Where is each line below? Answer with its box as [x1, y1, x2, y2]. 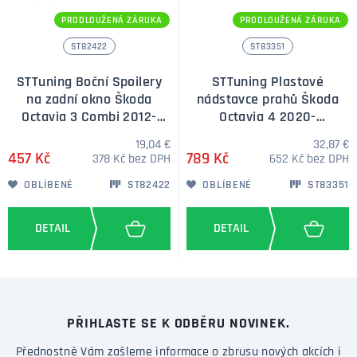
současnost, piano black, [194, 127, 342, 143]
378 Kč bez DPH [92, 152, 171, 166]
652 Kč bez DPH [269, 152, 349, 166]
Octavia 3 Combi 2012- [22, 109, 124, 125]
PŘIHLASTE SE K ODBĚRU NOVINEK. [67, 316, 290, 331]
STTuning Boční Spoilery [16, 74, 163, 90]
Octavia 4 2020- [219, 109, 280, 125]
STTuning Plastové [211, 74, 324, 90]
